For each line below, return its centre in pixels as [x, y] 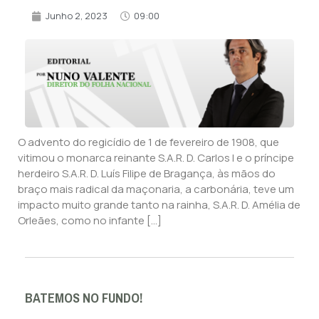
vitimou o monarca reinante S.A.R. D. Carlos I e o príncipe [156, 158]
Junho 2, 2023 [77, 16]
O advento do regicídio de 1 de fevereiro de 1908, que [148, 142]
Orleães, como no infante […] [90, 221]
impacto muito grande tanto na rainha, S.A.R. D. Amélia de [159, 205]
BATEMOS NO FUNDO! [84, 298]
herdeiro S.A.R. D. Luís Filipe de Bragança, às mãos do [147, 174]
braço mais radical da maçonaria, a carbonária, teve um [156, 189]
